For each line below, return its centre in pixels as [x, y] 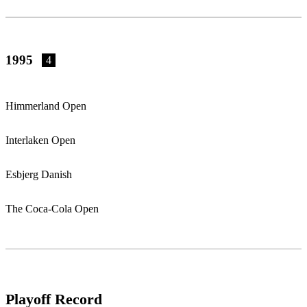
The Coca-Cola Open [52, 209]
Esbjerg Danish [39, 175]
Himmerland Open [46, 106]
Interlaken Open [40, 140]
